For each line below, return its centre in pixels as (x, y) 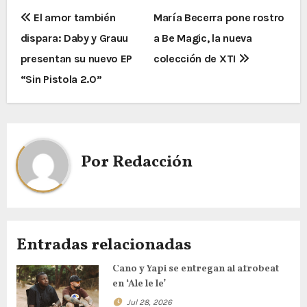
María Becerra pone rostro (219, 17)
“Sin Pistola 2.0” (61, 79)
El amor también (73, 17)
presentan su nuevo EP (76, 58)
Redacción (152, 163)
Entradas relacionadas (103, 245)
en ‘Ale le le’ (139, 284)
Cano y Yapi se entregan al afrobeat (195, 269)
